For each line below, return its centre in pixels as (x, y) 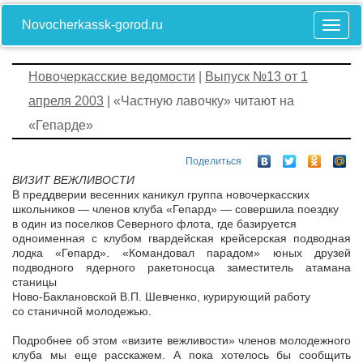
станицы (34, 282)
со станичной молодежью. (82, 312)
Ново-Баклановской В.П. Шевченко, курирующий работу (161, 297)
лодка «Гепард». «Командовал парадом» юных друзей (181, 253)
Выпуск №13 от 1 (256, 77)
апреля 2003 (66, 101)
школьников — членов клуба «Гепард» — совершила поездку (175, 209)
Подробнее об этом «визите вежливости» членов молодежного (181, 341)
